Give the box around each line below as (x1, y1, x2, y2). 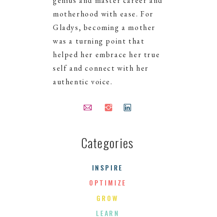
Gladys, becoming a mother (53, 22, 156, 32)
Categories (81, 133, 134, 152)
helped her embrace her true (53, 49, 160, 60)
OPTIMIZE (89, 177, 127, 187)
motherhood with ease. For (53, 9, 154, 19)
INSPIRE (92, 162, 124, 172)
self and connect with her (53, 63, 149, 73)
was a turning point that (53, 36, 145, 46)
